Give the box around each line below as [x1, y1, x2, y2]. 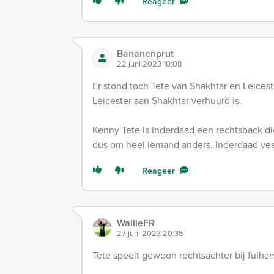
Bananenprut [117, 46, 174, 61]
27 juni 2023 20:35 [117, 227, 183, 239]
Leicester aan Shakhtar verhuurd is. [92, 93, 242, 107]
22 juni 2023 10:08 [117, 57, 182, 69]
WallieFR [117, 215, 155, 230]
